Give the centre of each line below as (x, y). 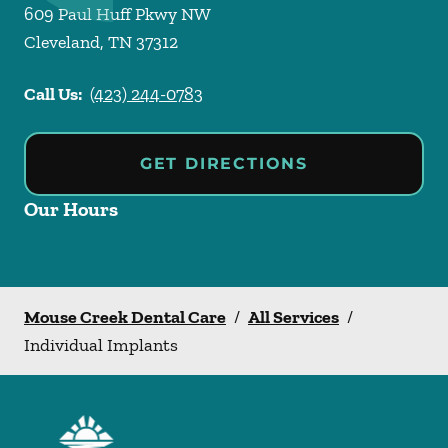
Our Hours (71, 209)
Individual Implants (101, 345)
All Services (293, 317)
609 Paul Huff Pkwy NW (117, 14)
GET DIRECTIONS (224, 163)
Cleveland (62, 42)
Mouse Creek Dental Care (125, 317)
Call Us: (53, 94)
